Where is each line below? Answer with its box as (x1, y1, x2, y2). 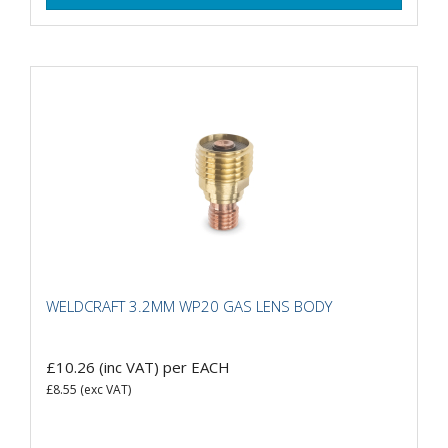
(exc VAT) (77, 381, 131, 399)
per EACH (163, 357, 230, 378)
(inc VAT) (95, 357, 163, 378)
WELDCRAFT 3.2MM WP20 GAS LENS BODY (46, 295, 332, 316)
